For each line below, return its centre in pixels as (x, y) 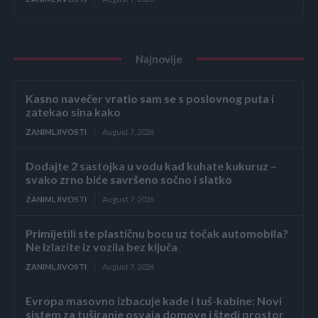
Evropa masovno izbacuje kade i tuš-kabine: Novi (154, 300)
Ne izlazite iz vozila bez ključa (102, 246)
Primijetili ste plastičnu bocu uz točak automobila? (157, 233)
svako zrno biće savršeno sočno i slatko (129, 179)
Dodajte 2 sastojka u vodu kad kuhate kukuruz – (151, 165)
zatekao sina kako (73, 111)
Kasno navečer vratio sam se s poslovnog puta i (150, 98)
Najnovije (159, 59)
